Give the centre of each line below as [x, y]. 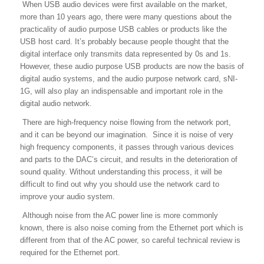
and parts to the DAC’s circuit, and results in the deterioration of [128, 159]
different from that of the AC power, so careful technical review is [130, 240]
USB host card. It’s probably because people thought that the [124, 41]
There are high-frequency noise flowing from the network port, [125, 122]
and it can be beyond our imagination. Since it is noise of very [126, 134]
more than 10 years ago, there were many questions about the [126, 16]
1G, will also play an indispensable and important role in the [121, 91]
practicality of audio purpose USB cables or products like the [123, 29]
